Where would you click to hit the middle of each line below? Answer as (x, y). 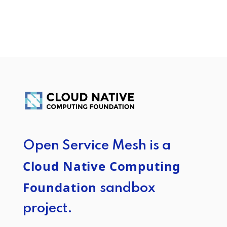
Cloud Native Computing (102, 166)
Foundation (60, 187)
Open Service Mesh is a (97, 145)
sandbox (126, 188)
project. (47, 208)
